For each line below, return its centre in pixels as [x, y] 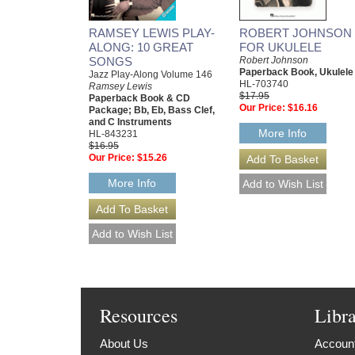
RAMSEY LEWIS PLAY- [152, 32]
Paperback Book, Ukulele [296, 72]
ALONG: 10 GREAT [141, 47]
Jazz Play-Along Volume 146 [151, 74]
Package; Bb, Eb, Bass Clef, [152, 110]
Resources [139, 315]
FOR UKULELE [281, 47]
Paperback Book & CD [139, 98]
